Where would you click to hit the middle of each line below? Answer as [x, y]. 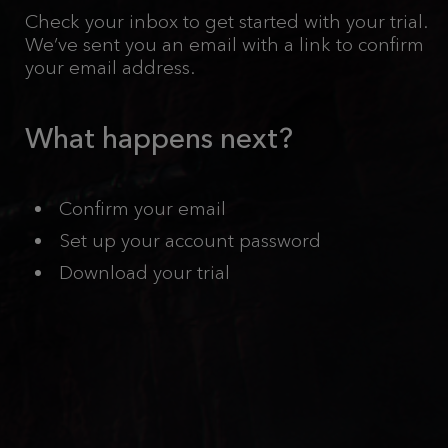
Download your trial [145, 272]
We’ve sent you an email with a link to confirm [224, 44]
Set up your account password [190, 240]
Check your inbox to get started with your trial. [226, 21]
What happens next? [159, 137]
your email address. [110, 67]
